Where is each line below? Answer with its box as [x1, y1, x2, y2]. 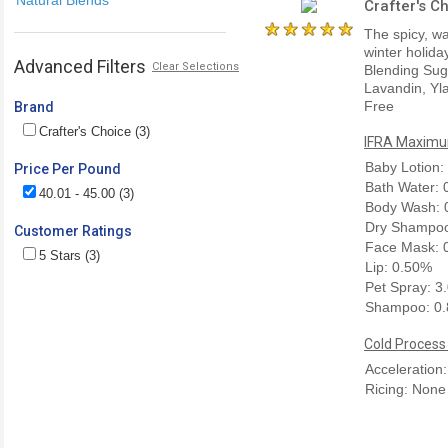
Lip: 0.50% [365, 258, 432, 275]
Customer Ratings [14, 222, 132, 239]
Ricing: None [365, 380, 446, 397]
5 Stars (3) [39, 247, 100, 263]
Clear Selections [152, 59, 239, 73]
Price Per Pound [14, 160, 121, 177]
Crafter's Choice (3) [39, 123, 150, 139]
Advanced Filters [14, 55, 146, 77]
